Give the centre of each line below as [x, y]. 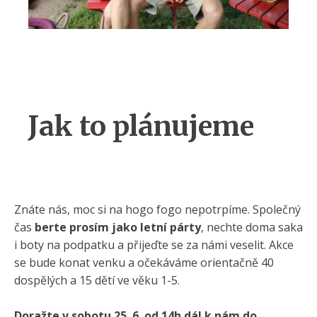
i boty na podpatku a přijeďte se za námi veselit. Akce [154, 244]
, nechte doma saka [252, 227]
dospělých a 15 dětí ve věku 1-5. [97, 280]
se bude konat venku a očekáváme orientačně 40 [144, 262]
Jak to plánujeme [141, 126]
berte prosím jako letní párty [118, 227]
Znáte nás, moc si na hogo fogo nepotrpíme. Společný [157, 209]
